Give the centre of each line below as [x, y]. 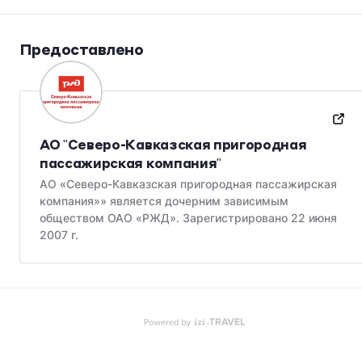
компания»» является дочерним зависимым [164, 201]
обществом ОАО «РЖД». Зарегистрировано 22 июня [188, 218]
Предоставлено [81, 48]
